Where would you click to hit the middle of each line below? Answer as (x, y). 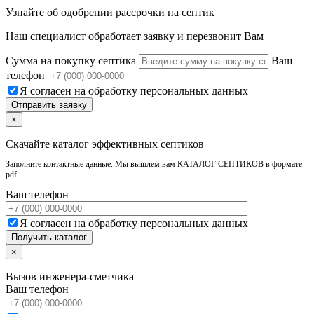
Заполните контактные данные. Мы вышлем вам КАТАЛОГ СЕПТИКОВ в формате (154, 164)
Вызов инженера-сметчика (70, 277)
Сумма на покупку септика (72, 61)
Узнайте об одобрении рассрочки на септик (110, 13)
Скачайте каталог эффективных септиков (105, 144)
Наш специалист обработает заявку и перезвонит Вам (135, 36)
